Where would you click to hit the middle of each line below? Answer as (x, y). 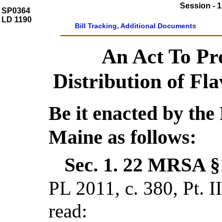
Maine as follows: (122, 137)
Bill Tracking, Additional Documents (136, 26)
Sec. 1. (94, 165)
